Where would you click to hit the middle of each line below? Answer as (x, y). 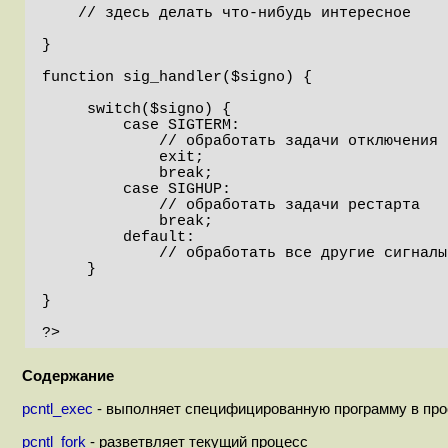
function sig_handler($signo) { (177, 76)
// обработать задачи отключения (100, 140)
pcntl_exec (57, 409)
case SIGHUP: (82, 188)
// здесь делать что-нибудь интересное (60, 12)
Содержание (68, 375)
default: (82, 236)
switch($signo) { (64, 108)
